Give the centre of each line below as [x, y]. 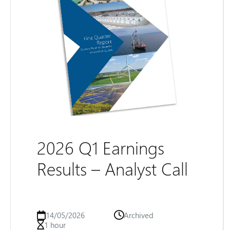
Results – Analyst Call [112, 168]
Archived [138, 215]
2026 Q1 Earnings [101, 147]
